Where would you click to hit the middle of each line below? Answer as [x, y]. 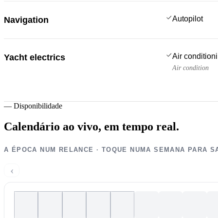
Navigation [26, 20]
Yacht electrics [35, 57]
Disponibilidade [38, 106]
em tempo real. [142, 126]
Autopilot [188, 18]
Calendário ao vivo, [53, 126]
